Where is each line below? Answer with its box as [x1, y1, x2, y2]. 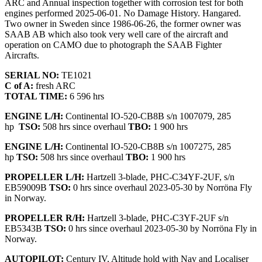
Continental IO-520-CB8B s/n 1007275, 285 [63, 142, 231, 151]
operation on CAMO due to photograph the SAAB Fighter [5, 40, 222, 50]
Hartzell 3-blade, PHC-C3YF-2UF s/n [85, 213, 229, 223]
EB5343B [5, 223, 44, 233]
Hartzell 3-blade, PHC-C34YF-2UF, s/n [84, 172, 235, 182]
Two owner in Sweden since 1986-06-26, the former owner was [5, 19, 241, 29]
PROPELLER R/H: [5, 213, 85, 223]
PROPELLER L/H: [5, 172, 84, 182]
